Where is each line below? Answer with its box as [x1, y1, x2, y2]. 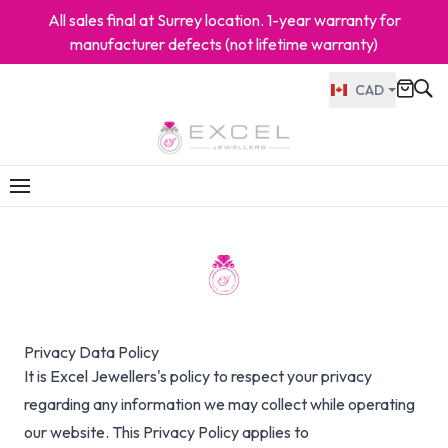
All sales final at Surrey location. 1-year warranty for [47, 10, 401, 30]
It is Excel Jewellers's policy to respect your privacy [24, 366, 372, 387]
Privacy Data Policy [24, 342, 159, 363]
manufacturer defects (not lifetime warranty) [70, 34, 378, 54]
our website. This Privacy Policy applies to [24, 422, 309, 443]
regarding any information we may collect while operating [24, 394, 415, 415]
